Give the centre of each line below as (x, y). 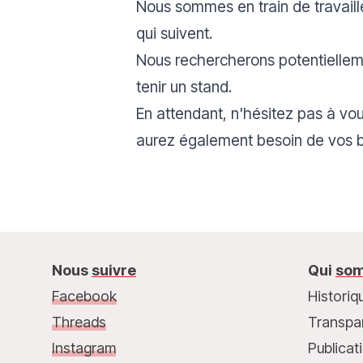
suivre (114, 270)
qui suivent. (174, 33)
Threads (79, 322)
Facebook (84, 296)
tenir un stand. (184, 87)
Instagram (84, 348)
